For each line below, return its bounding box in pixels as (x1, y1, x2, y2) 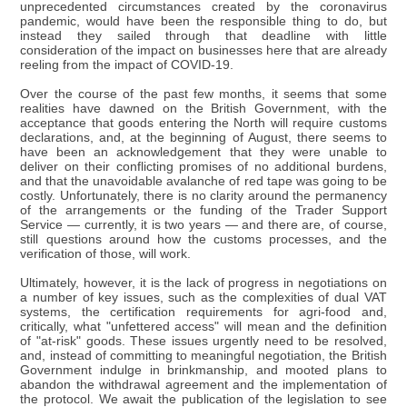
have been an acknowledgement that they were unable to (20, 144, 387, 159)
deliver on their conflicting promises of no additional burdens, (20, 159, 387, 174)
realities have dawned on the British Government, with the (20, 101, 387, 115)
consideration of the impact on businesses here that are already (20, 43, 387, 57)
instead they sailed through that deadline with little (20, 28, 387, 43)
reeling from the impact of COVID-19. (20, 57, 234, 72)
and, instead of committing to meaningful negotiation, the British (20, 348, 387, 362)
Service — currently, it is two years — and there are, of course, (20, 217, 387, 232)
